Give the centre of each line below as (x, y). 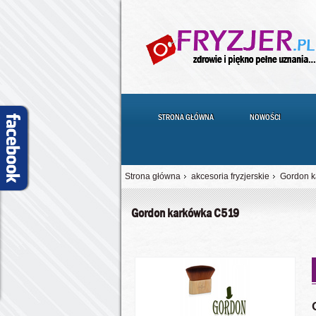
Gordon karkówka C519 (186, 213)
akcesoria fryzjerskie (230, 176)
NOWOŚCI (265, 117)
